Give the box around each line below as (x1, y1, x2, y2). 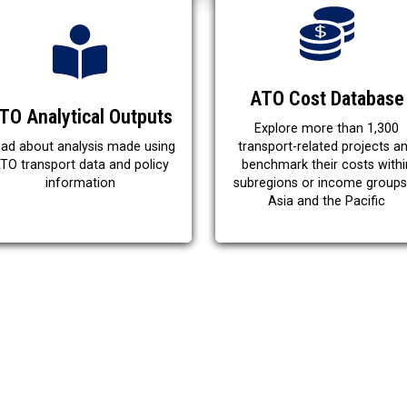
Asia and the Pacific (268, 194, 386, 209)
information (45, 175, 115, 191)
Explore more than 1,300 (254, 121, 400, 136)
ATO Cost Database (249, 87, 404, 111)
